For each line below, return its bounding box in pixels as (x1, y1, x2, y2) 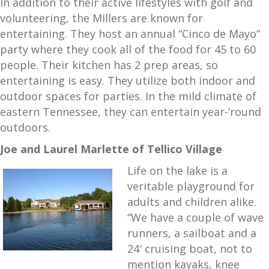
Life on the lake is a (127, 163, 228, 178)
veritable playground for (127, 178, 255, 193)
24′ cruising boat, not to (127, 241, 252, 256)
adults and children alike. (127, 194, 256, 209)
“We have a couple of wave (127, 210, 264, 225)
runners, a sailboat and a (127, 225, 256, 240)
